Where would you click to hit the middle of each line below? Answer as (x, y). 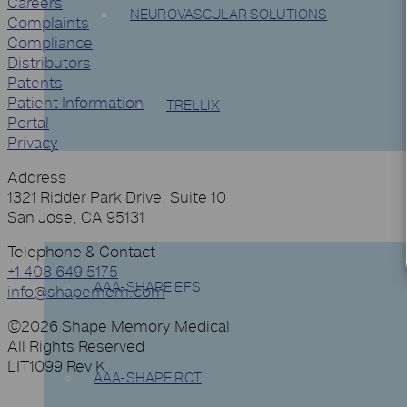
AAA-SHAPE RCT (148, 378)
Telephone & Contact (81, 252)
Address (37, 178)
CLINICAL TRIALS (99, 196)
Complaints (48, 23)
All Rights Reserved (76, 347)
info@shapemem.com (86, 292)
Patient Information (75, 103)
